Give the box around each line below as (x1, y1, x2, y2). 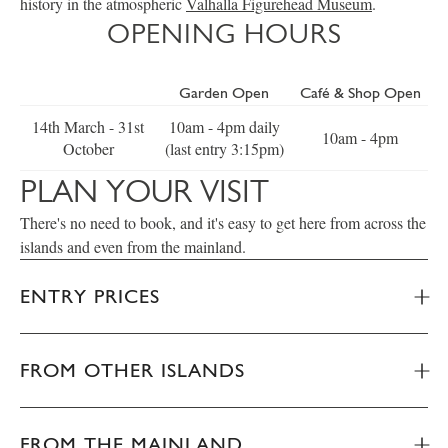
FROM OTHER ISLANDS (20, 358, 245, 382)
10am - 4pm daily (168, 116, 280, 137)
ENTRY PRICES (20, 284, 160, 308)
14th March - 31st (32, 116, 144, 137)
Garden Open (179, 83, 269, 102)
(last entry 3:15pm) (164, 138, 284, 159)
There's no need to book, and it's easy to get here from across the (20, 212, 426, 233)
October (62, 138, 114, 159)
